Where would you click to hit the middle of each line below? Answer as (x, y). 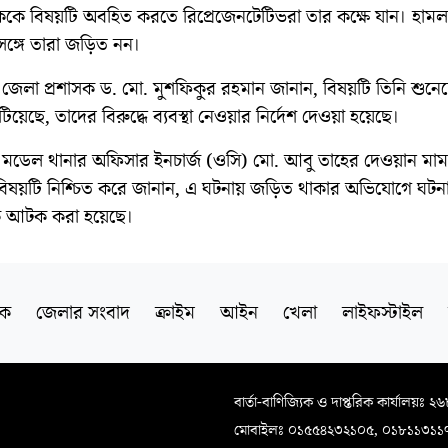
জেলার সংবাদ (82, 313)
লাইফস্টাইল (382, 313)
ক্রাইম (174, 313)
